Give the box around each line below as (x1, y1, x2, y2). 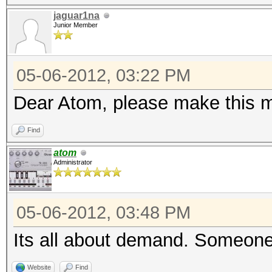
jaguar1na (53, 10, 100, 21)
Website (27, 263, 51, 271)
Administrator (53, 158, 92, 166)
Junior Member (53, 21, 98, 29)
